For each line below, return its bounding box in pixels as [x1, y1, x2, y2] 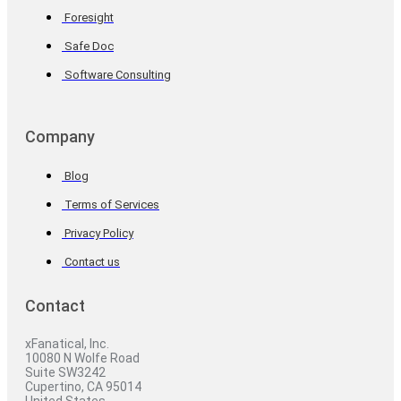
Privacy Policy [64, 226, 133, 241]
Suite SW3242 [25, 365, 106, 380]
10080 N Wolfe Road [25, 351, 140, 366]
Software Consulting [64, 68, 171, 82]
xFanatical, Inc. [25, 337, 109, 352]
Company [25, 127, 95, 147]
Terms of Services [64, 198, 159, 212]
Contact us [64, 255, 120, 269]
